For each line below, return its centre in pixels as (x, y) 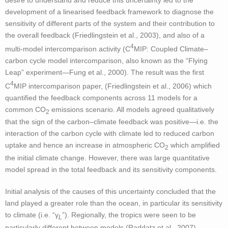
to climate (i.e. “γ (32, 215)
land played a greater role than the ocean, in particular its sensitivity (114, 203)
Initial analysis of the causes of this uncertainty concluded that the (110, 192)
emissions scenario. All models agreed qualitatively (132, 109)
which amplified (194, 145)
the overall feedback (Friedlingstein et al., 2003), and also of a (105, 35)
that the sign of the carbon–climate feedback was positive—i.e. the (112, 122)
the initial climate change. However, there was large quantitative (107, 158)
